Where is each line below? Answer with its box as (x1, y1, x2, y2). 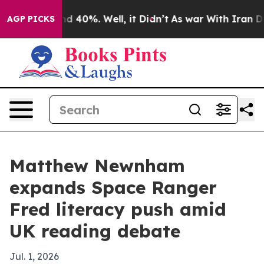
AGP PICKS (7, 14, 55, 24)
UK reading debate (9, 220, 180, 242)
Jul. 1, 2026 (9, 250, 59, 262)
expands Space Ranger (9, 176, 217, 199)
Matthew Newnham (9, 154, 185, 177)
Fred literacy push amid (9, 198, 226, 220)
